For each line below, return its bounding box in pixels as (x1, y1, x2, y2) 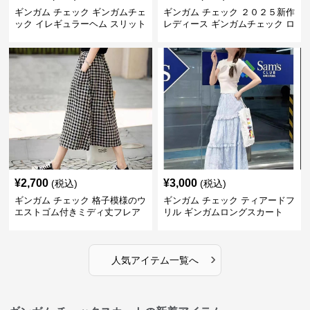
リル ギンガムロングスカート (163, 207, 283, 217)
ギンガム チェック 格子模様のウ (15, 195, 147, 206)
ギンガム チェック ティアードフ (163, 195, 295, 206)
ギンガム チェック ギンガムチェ (15, 7, 147, 17)
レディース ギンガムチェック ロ (163, 19, 295, 29)
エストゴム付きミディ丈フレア (15, 207, 141, 217)
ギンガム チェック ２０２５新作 (163, 7, 295, 17)
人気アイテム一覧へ (111, 255, 199, 266)
